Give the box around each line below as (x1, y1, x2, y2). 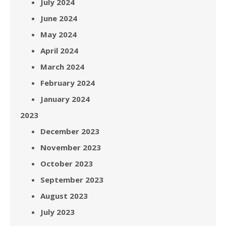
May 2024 (40, 29, 77, 39)
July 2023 (40, 206, 75, 217)
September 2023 (40, 174, 103, 185)
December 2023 (40, 126, 99, 136)
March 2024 (40, 61, 84, 72)
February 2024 (40, 77, 95, 88)
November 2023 (40, 142, 101, 152)
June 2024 (40, 13, 77, 23)
